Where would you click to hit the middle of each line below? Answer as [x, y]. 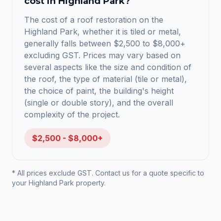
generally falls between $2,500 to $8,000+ [105, 43]
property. [90, 183]
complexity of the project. [72, 114]
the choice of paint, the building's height [99, 91]
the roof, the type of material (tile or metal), [106, 79]
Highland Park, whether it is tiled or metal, [103, 32]
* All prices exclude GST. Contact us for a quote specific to [108, 173]
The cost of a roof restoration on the [94, 20]
